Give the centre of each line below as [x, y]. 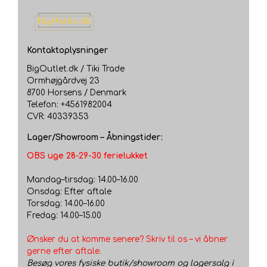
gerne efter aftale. [64, 251]
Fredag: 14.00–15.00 [64, 215]
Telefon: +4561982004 [69, 104]
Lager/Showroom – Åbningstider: [95, 137]
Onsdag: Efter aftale [69, 192]
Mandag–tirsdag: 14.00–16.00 [83, 180]
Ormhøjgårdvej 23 [63, 80]
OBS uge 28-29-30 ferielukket [87, 156]
